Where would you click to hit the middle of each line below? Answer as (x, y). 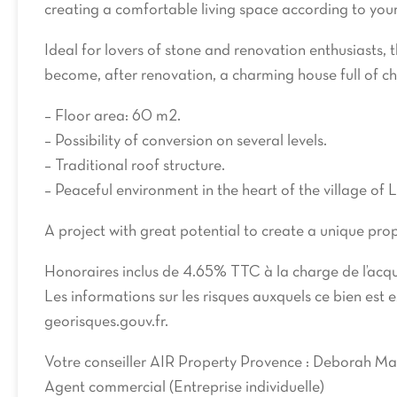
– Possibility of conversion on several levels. (186, 141)
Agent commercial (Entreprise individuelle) (184, 388)
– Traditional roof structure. (135, 166)
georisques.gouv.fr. (106, 322)
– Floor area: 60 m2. (113, 117)
